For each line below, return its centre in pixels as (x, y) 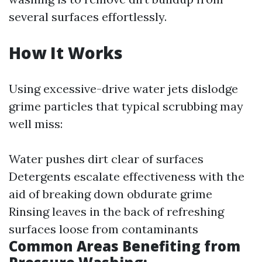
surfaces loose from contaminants (104, 229)
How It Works (66, 53)
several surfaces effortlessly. (88, 17)
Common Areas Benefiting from (125, 246)
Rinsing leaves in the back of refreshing (116, 211)
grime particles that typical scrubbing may (126, 106)
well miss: (36, 124)
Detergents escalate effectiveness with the (127, 176)
